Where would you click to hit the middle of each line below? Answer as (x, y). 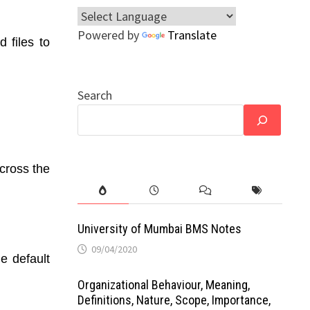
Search (94, 95)
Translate (192, 35)
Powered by (109, 35)
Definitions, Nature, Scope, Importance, (174, 300)
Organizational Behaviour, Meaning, (163, 285)
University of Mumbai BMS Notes (159, 229)
